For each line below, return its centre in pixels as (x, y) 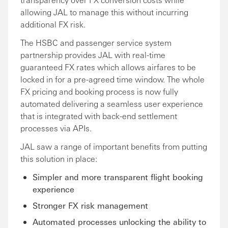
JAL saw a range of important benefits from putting (114, 146)
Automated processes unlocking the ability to (119, 222)
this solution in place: (59, 159)
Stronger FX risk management (90, 205)
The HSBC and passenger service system (96, 42)
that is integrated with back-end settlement (99, 116)
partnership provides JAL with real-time (93, 55)
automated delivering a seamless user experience (112, 104)
